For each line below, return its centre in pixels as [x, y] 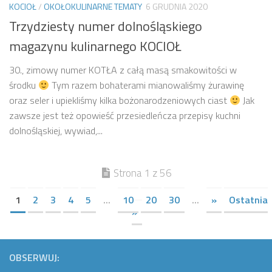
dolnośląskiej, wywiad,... [56, 131]
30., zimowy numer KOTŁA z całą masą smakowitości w [123, 70]
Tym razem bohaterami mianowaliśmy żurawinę [147, 85]
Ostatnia [248, 200]
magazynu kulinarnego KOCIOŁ [95, 46]
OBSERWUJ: [34, 258]
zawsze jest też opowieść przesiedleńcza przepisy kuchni [125, 116]
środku [24, 85]
